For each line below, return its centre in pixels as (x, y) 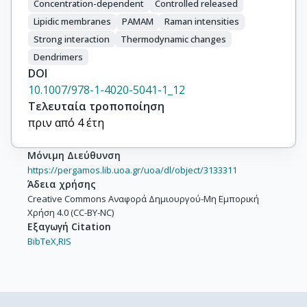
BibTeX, (43, 242)
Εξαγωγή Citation (69, 227)
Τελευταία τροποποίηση (96, 107)
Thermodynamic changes (173, 39)
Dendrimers (58, 57)
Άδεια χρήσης (62, 184)
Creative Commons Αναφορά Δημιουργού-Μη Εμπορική (143, 199)
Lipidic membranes (72, 22)
